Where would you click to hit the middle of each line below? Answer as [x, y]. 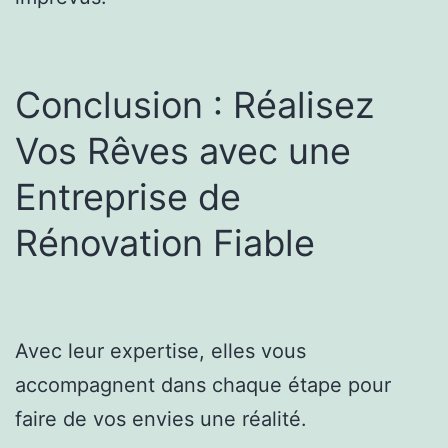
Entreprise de [128, 196]
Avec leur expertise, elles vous [160, 350]
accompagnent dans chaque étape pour [203, 384]
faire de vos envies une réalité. [161, 418]
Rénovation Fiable [165, 242]
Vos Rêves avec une [183, 150]
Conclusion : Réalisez [194, 104]
